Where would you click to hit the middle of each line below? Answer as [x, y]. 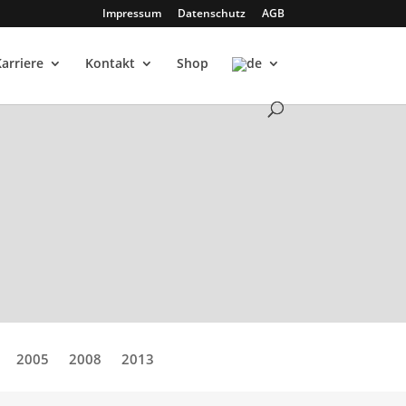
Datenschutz [211, 13]
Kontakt [111, 63]
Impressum [131, 13]
